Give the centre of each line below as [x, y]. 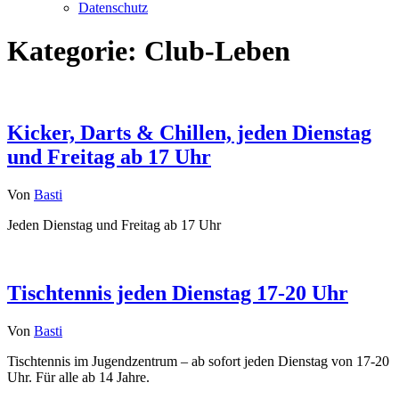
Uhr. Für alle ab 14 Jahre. [78, 377]
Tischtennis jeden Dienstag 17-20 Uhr [178, 293]
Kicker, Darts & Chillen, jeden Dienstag [189, 132]
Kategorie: [76, 51]
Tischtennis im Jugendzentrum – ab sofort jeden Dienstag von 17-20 [198, 361]
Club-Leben [217, 51]
